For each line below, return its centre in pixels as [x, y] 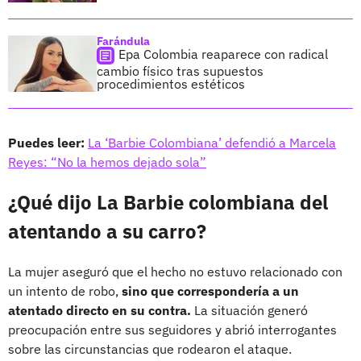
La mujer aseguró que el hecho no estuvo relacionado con [175, 271]
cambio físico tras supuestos [180, 71]
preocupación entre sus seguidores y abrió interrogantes [172, 329]
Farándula [123, 41]
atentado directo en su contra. [100, 310]
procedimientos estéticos [171, 83]
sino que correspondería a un [210, 290]
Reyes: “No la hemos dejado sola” [107, 162]
